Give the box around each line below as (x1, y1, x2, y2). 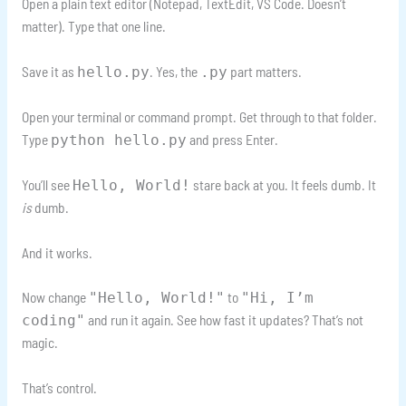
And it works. (21, 243, 92, 261)
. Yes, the (149, 63, 200, 81)
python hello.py (50, 132, 187, 150)
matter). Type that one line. (21, 17, 166, 35)
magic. (21, 333, 58, 352)
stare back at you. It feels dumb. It (189, 175, 376, 193)
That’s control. (21, 379, 97, 397)
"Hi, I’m (240, 290, 314, 307)
